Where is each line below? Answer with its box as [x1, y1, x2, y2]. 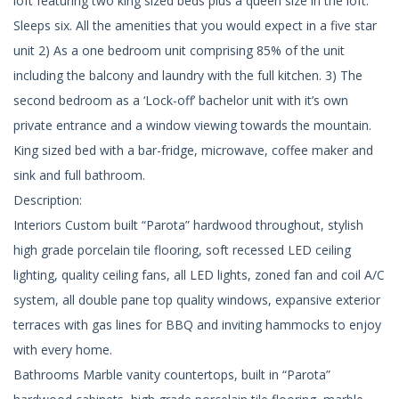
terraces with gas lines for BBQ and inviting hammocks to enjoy [13, 315, 381, 333]
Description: [13, 191, 82, 208]
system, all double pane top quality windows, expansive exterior [13, 290, 380, 308]
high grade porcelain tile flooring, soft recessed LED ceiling [13, 240, 351, 258]
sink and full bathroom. [13, 166, 145, 183]
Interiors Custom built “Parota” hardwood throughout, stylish [13, 216, 363, 233]
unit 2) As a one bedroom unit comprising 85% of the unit [13, 41, 345, 59]
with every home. [13, 340, 112, 358]
